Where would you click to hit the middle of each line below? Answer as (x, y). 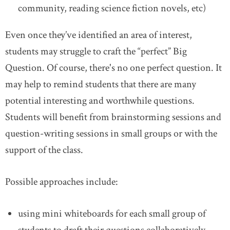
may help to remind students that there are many (101, 84)
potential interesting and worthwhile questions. (100, 101)
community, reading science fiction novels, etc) (112, 8)
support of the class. (44, 150)
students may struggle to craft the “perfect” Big (96, 51)
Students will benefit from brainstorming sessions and (113, 117)
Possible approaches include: (62, 182)
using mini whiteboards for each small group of (112, 214)
